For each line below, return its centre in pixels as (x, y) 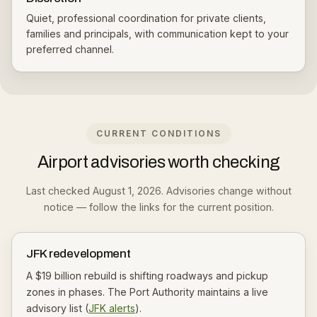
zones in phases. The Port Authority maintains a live (147, 292)
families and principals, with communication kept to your (157, 34)
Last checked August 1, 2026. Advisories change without (158, 191)
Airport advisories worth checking (158, 162)
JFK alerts (112, 308)
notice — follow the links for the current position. (158, 207)
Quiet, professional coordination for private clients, (146, 18)
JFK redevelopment (79, 254)
